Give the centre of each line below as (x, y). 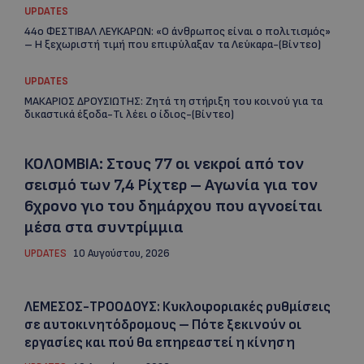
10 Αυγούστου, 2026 (121, 253)
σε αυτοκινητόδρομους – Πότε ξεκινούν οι (163, 325)
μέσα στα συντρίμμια (104, 227)
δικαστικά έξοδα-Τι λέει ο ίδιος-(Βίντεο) (129, 114)
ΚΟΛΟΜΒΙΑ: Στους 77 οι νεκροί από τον (164, 164)
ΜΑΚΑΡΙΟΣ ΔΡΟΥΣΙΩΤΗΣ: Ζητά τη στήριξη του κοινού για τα (173, 101)
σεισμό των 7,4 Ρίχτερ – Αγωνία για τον (171, 185)
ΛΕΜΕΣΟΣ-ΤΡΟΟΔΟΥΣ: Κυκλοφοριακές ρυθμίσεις (178, 307)
